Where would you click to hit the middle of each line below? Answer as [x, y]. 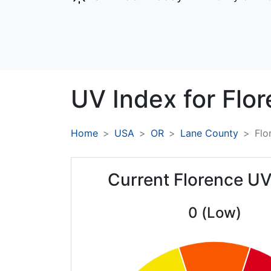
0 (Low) [214, 213]
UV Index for [146, 99]
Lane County [209, 133]
